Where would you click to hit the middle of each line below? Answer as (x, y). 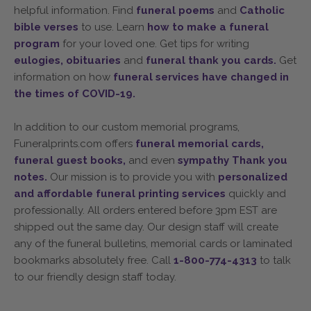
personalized (253, 177)
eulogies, (40, 60)
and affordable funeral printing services (121, 193)
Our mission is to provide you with (134, 177)
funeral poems (177, 10)
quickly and (257, 193)
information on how (64, 77)
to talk (274, 260)
